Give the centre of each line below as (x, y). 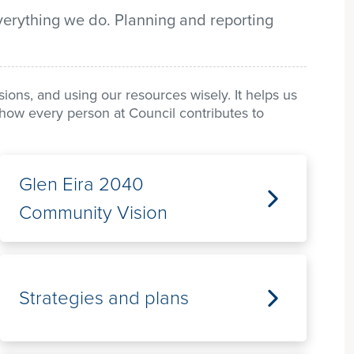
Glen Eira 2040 (81, 184)
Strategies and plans (104, 298)
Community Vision (93, 213)
